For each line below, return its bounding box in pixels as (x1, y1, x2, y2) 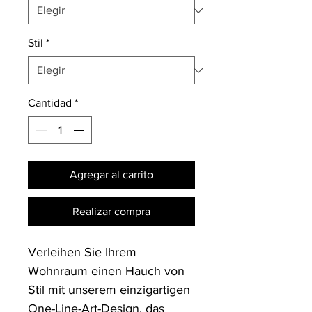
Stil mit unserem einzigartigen (28, 283, 190, 297)
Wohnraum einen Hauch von (28, 264, 185, 278)
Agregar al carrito (70, 169, 153, 180)
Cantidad (28, 97, 72, 109)
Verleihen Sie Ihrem (28, 245, 136, 259)
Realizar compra (72, 205, 150, 217)
